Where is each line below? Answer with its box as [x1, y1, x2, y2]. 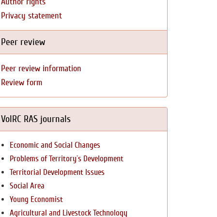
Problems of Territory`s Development [10, 154, 124, 163]
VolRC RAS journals [1, 113, 71, 124]
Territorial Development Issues [10, 168, 105, 177]
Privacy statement [1, 11, 62, 21]
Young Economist [10, 195, 63, 204]
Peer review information [1, 63, 81, 74]
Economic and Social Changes [10, 140, 100, 150]
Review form [1, 77, 42, 88]
